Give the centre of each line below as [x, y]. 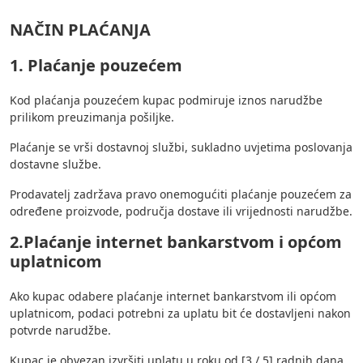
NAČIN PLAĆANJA [80, 30]
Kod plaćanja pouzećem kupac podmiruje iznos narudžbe [166, 100]
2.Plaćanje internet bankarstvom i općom [176, 242]
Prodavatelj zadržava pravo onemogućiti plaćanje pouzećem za [181, 194]
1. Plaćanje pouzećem [96, 66]
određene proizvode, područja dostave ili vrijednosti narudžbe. [181, 211]
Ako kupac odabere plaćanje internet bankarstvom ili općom [173, 297]
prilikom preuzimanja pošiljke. [92, 117]
